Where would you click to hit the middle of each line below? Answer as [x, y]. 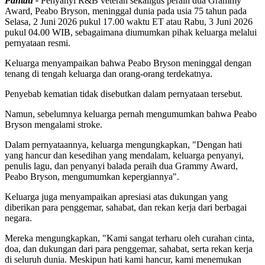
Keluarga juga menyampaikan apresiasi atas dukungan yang [116, 196]
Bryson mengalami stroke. [54, 124]
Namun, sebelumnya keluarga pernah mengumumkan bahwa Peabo [131, 114]
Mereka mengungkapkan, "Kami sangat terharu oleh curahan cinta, [130, 238]
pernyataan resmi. [38, 43]
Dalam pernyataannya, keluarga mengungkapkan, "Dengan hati [123, 144]
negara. [18, 218]
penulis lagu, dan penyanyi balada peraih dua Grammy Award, [121, 166]
